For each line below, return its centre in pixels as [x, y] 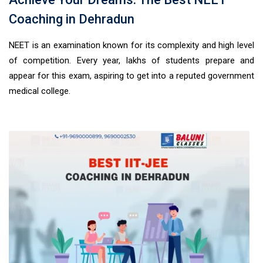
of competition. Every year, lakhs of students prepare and [131, 60]
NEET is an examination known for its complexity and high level [131, 45]
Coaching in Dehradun [72, 19]
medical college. [40, 91]
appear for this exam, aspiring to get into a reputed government [131, 76]
